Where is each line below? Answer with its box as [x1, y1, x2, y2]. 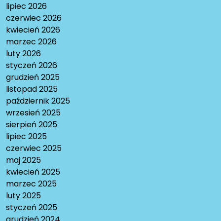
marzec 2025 [6, 178, 57, 190]
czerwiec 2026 [6, 12, 62, 24]
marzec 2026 [6, 36, 57, 48]
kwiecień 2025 [6, 166, 60, 178]
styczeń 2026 [6, 60, 57, 72]
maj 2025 [6, 154, 41, 166]
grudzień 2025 [6, 72, 60, 83]
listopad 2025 [6, 83, 58, 95]
